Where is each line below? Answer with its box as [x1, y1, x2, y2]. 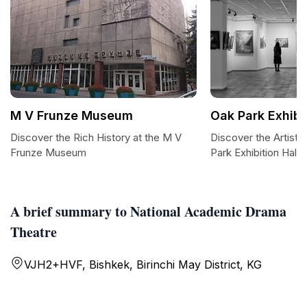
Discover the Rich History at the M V [10, 131, 182, 144]
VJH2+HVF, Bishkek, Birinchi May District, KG [24, 258, 262, 271]
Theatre [10, 222, 57, 242]
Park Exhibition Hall [210, 146, 299, 159]
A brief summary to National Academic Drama [10, 201, 286, 221]
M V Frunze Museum [10, 108, 133, 123]
